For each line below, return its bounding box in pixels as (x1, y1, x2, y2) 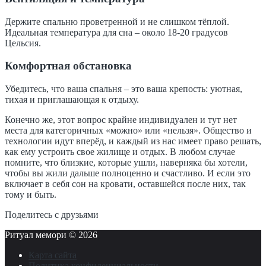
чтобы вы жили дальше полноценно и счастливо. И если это (5, 168, 251, 179)
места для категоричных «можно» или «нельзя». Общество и (5, 125, 252, 136)
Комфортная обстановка (5, 59, 132, 72)
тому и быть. (5, 189, 56, 200)
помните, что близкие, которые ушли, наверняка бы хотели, (5, 157, 248, 168)
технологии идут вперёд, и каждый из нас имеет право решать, (5, 136, 261, 147)
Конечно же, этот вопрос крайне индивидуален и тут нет (5, 115, 237, 125)
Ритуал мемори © (5, 230, 78, 240)
